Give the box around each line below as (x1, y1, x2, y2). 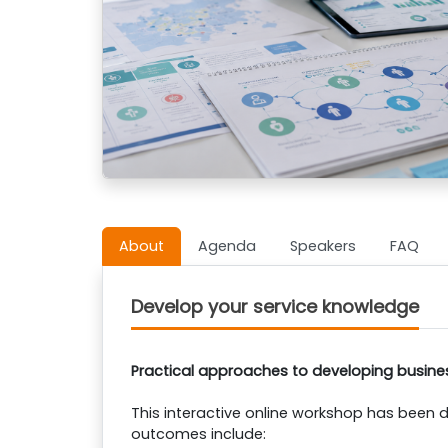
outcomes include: (131, 424, 266, 444)
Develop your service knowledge (131, 294, 419, 319)
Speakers (290, 236, 356, 256)
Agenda (198, 236, 256, 256)
